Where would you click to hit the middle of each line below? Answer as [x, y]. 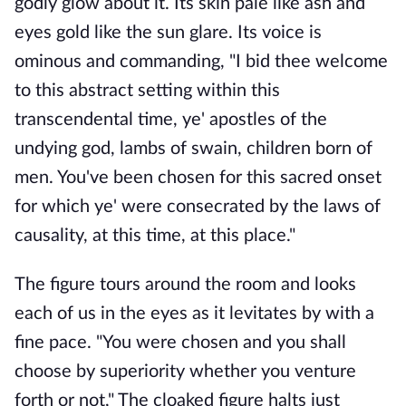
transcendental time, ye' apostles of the [171, 120]
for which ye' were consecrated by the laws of [198, 207]
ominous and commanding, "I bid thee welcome [201, 62]
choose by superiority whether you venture [185, 372]
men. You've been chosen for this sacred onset [198, 178]
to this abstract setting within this [147, 91]
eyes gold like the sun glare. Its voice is [168, 33]
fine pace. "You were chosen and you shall [180, 343]
